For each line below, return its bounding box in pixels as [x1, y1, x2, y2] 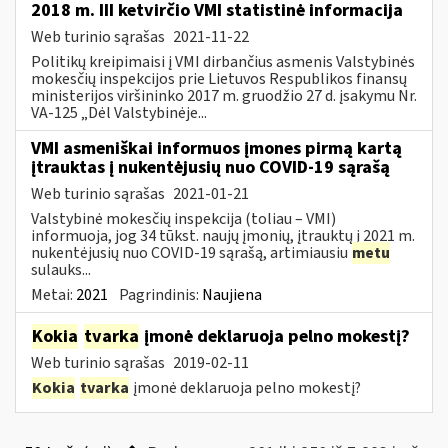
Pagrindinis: [119, 283, 202, 306]
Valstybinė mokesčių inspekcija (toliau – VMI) [31, 207, 336, 230]
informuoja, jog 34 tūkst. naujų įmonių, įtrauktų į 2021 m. [31, 224, 415, 247]
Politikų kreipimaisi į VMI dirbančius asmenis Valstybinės [31, 50, 415, 73]
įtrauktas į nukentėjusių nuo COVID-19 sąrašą [31, 154, 390, 180]
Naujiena [202, 283, 262, 306]
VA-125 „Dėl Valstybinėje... [31, 101, 207, 124]
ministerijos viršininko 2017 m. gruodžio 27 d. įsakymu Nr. [31, 84, 417, 107]
